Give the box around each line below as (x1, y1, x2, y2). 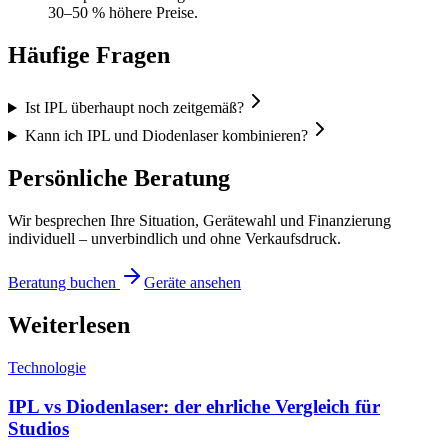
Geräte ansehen (144, 274, 241, 292)
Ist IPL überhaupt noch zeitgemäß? (24, 99, 244, 117)
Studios (8, 417, 69, 439)
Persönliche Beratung (8, 165, 230, 192)
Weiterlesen (8, 311, 130, 338)
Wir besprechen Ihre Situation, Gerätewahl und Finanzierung (8, 212, 391, 230)
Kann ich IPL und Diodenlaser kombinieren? (24, 127, 308, 145)
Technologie (8, 358, 86, 376)
